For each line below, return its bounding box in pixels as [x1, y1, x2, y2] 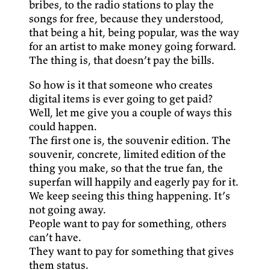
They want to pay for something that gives [29, 244, 234, 259]
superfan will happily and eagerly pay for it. [29, 175, 239, 189]
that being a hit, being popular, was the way [29, 25, 239, 40]
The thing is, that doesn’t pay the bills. [29, 53, 215, 67]
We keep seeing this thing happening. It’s [29, 189, 230, 203]
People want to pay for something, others [29, 216, 227, 231]
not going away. [29, 202, 106, 217]
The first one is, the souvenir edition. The [29, 133, 231, 148]
